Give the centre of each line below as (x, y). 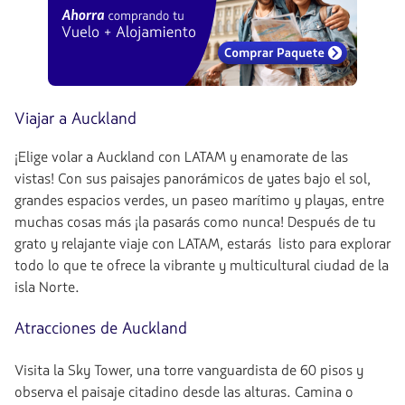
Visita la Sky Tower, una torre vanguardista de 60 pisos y (189, 371)
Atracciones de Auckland (101, 329)
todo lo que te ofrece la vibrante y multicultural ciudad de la (202, 266)
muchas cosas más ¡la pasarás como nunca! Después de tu (195, 222)
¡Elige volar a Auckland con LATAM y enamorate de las (181, 157)
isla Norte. (47, 287)
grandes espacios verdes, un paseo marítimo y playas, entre (199, 201)
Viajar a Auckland (75, 119)
